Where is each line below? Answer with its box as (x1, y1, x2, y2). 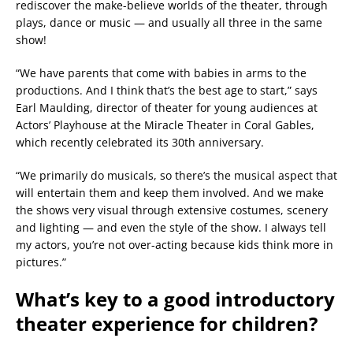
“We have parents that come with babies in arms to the (16, 65, 307, 81)
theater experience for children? (16, 310, 318, 337)
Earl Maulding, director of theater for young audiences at (16, 100, 318, 116)
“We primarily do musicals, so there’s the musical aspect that (16, 168, 337, 184)
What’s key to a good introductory (16, 286, 335, 313)
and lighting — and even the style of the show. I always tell (16, 220, 326, 236)
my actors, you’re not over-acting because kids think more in (16, 237, 333, 253)
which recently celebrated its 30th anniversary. (16, 135, 264, 150)
